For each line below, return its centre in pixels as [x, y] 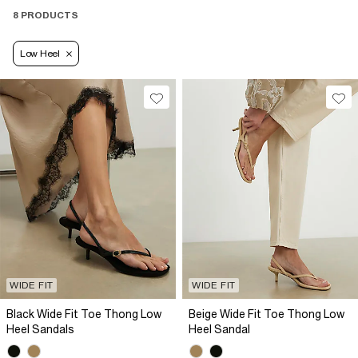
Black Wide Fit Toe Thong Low [84, 314]
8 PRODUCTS [46, 16]
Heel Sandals [40, 330]
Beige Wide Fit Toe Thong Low [267, 314]
